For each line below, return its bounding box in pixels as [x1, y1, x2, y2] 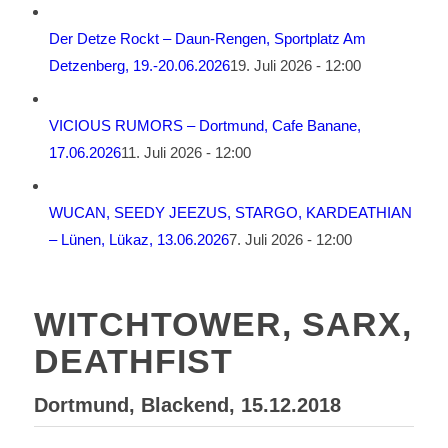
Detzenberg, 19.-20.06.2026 [48, 57, 230, 74]
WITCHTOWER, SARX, [33, 305, 412, 343]
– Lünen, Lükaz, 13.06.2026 [48, 231, 229, 248]
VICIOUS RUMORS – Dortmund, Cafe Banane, [48, 117, 361, 134]
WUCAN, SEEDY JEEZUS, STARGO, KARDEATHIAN [48, 204, 412, 221]
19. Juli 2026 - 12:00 [229, 57, 361, 74]
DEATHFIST [33, 342, 233, 380]
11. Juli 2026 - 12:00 [120, 144, 251, 161]
